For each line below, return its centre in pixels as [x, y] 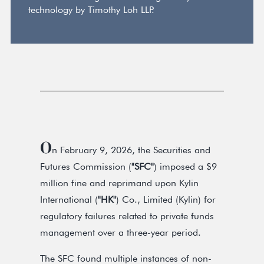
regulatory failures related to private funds [127, 216]
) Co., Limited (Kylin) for [166, 199]
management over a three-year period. [121, 232]
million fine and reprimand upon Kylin [119, 183]
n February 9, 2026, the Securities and [131, 150]
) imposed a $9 [185, 166]
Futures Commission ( [86, 166]
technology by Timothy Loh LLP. [91, 10]
